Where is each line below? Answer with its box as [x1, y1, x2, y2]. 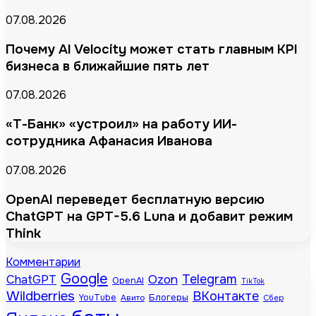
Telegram [182, 271, 237, 288]
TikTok [241, 276, 265, 286]
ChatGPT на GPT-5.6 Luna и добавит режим [6, 207, 293, 225]
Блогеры [149, 291, 188, 304]
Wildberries [6, 288, 75, 305]
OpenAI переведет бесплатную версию [6, 190, 265, 208]
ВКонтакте [193, 288, 259, 305]
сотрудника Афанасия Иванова [6, 133, 212, 150]
